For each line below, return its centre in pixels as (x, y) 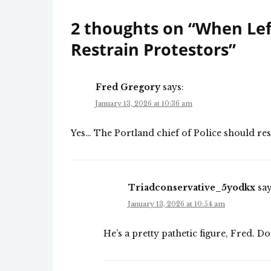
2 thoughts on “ (133, 28)
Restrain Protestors (150, 50)
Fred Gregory (128, 87)
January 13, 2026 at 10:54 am (176, 204)
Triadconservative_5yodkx (192, 188)
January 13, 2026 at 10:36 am (144, 104)
